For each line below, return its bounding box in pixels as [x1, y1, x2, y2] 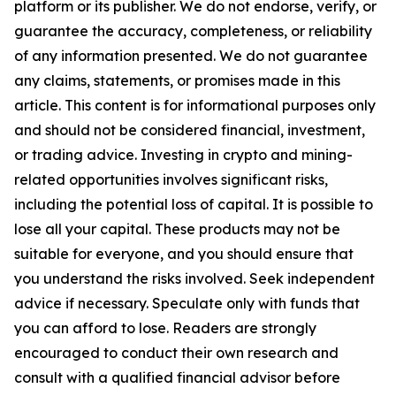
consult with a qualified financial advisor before [14, 369, 340, 386]
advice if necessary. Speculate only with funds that [14, 294, 360, 312]
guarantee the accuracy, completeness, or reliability [14, 22, 372, 40]
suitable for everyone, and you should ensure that [14, 245, 354, 263]
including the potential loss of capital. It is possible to [14, 195, 373, 213]
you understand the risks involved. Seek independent [14, 270, 375, 287]
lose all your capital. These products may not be [14, 220, 340, 238]
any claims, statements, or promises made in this [14, 72, 340, 89]
